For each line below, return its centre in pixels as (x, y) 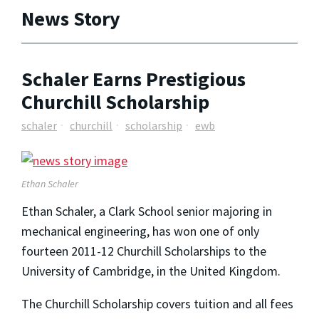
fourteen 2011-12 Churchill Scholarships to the (144, 251)
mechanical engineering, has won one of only (140, 231)
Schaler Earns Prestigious (134, 79)
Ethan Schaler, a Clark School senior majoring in (147, 211)
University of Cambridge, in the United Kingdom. (151, 271)
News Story (71, 18)
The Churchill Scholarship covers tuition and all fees (157, 303)
